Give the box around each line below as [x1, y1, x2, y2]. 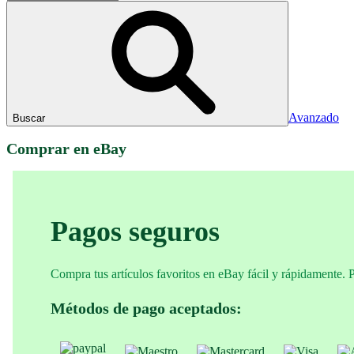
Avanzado [288, 111, 339, 124]
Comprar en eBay [6, 140, 126, 157]
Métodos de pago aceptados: [51, 299, 242, 318]
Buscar [13, 112, 45, 124]
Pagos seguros [51, 216, 220, 248]
